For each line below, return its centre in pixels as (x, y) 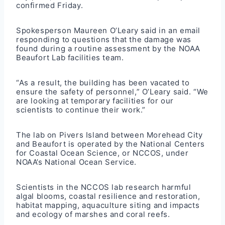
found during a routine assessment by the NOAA (108, 48)
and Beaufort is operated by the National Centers (110, 144)
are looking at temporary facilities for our (95, 100)
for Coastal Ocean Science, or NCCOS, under (102, 153)
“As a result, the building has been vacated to (103, 82)
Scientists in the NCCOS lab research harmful (104, 187)
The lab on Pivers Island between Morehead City (109, 135)
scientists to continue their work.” (81, 109)
